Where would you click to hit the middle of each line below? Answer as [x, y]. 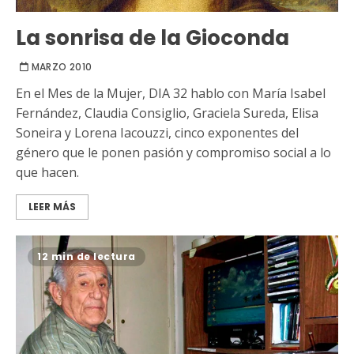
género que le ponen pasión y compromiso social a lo [173, 153]
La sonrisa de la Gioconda [153, 38]
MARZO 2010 [62, 67]
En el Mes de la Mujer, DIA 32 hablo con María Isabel [171, 94]
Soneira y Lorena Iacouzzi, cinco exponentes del [157, 133]
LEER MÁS [52, 207]
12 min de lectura [87, 257]
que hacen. [47, 173]
